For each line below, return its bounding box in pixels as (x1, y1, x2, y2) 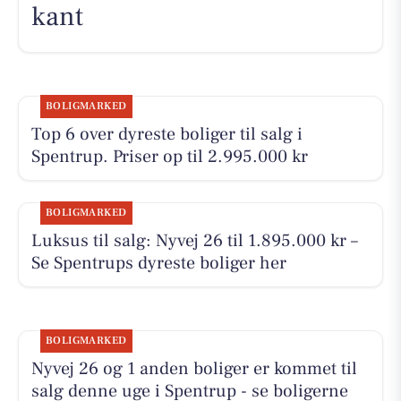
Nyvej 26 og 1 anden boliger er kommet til (30, 357, 357, 381)
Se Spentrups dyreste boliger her (30, 251, 286, 275)
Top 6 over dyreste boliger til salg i (30, 122, 303, 146)
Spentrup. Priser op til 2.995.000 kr (30, 144, 308, 168)
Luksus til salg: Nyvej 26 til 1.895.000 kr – (30, 228, 358, 252)
